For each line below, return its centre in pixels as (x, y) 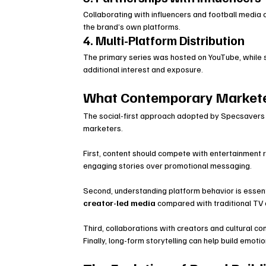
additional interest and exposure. (143, 69)
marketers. (103, 128)
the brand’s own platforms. (132, 27)
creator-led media (120, 203)
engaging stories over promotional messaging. (168, 166)
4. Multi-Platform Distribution (164, 40)
